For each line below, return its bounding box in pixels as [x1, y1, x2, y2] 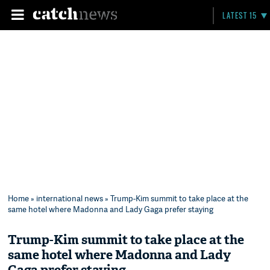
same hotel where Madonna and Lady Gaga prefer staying [8, 204, 214, 215]
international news [36, 193, 104, 204]
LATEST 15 [222, 10, 257, 20]
